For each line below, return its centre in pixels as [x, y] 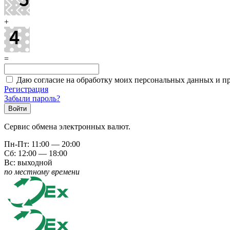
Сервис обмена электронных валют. [67, 126]
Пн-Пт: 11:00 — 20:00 [42, 144]
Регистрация [26, 89]
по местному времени [42, 171]
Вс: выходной [28, 162]
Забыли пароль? [32, 98]
